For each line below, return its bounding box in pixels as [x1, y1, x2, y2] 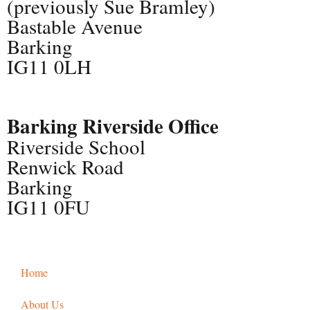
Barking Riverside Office [7, 111, 219, 141]
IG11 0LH [7, 52, 91, 80]
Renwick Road [7, 153, 124, 181]
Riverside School [7, 133, 145, 161]
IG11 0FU [7, 193, 90, 221]
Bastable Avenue [7, 12, 143, 39]
